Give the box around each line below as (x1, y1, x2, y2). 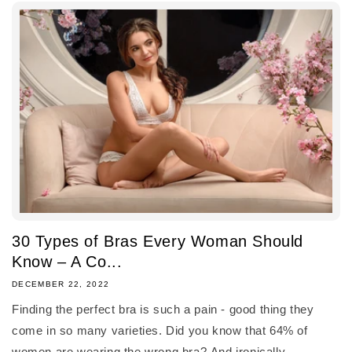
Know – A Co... (12, 252, 123, 270)
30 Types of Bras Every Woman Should (12, 232, 304, 250)
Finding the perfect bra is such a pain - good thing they (12, 302, 314, 316)
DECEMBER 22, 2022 (12, 279, 110, 288)
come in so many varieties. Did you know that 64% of (12, 323, 308, 337)
